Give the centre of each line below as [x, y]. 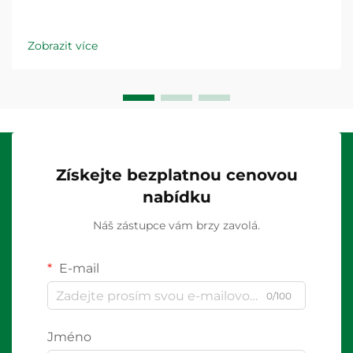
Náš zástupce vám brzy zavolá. [176, 225]
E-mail [78, 268]
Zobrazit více [63, 46]
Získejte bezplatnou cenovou [176, 175]
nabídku [176, 197]
